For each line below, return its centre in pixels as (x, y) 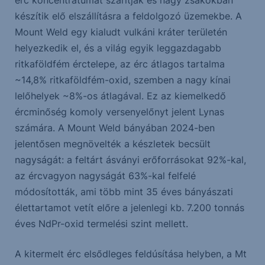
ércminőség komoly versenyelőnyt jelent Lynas (119, 112)
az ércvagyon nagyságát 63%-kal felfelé (105, 176)
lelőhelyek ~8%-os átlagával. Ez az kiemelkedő (120, 96)
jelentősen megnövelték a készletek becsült (112, 144)
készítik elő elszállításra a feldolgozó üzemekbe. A (128, 16)
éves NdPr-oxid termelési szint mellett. (101, 224)
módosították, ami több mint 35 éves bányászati (124, 192)
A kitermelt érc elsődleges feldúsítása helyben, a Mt (130, 254)
